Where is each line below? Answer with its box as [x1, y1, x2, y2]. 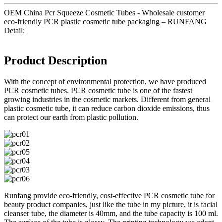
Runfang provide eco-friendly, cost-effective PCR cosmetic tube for [4, 191, 215, 200]
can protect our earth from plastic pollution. [4, 112, 138, 121]
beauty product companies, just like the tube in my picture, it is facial [4, 200, 218, 209]
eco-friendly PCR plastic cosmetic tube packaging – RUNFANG [4, 17, 207, 26]
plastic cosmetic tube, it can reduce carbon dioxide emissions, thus [4, 104, 210, 112]
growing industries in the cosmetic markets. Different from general [4, 95, 211, 104]
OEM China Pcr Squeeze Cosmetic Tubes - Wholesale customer [4, 8, 205, 17]
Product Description [4, 54, 107, 67]
